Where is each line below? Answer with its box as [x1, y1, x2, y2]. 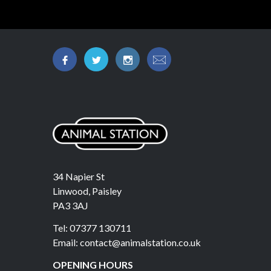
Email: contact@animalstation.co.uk [53, 236, 201, 248]
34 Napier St [53, 170, 105, 182]
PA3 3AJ [53, 199, 88, 211]
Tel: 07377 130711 [53, 221, 131, 233]
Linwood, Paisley [53, 184, 122, 197]
